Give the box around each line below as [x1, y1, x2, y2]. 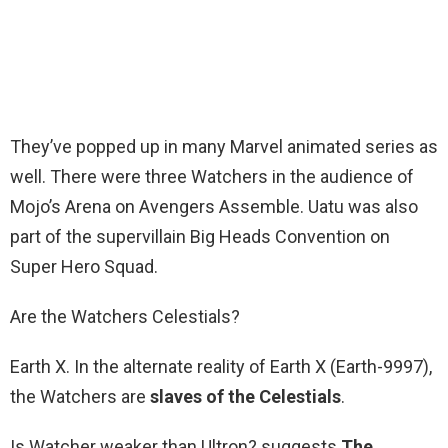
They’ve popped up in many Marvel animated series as [10, 136, 438, 158]
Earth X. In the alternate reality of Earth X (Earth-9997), [10, 356, 432, 378]
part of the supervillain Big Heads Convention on [10, 226, 390, 248]
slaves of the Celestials [150, 386, 341, 408]
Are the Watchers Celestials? [10, 306, 240, 328]
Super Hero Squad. [10, 256, 158, 278]
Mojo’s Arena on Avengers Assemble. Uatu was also [10, 196, 418, 218]
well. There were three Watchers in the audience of [10, 166, 414, 188]
